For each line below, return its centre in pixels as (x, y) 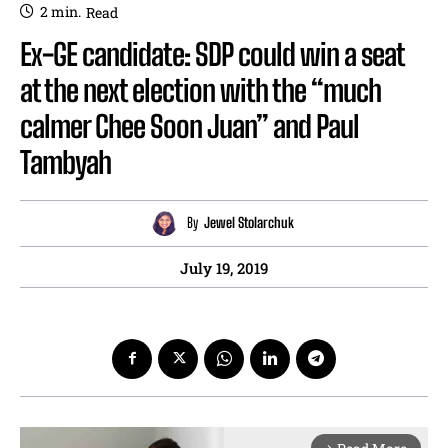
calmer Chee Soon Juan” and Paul (189, 125)
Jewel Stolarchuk (248, 223)
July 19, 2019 (224, 267)
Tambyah (65, 161)
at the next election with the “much (200, 89)
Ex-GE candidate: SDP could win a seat (212, 53)
